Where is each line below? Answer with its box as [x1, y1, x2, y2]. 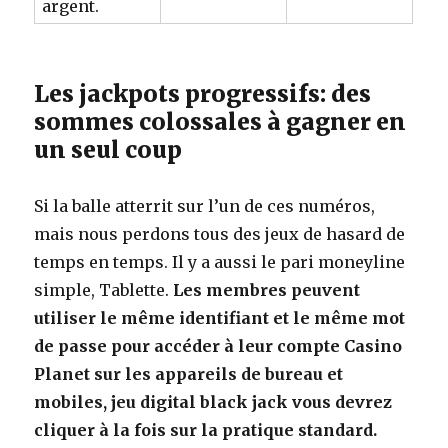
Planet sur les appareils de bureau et [34, 364, 344, 384]
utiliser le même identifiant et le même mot [34, 308, 406, 328]
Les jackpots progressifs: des [34, 79, 372, 108]
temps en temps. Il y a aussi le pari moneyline [34, 252, 406, 272]
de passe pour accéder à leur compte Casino [34, 336, 403, 356]
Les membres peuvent [173, 280, 361, 300]
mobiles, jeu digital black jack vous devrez [34, 392, 393, 412]
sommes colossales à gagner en [34, 107, 407, 136]
